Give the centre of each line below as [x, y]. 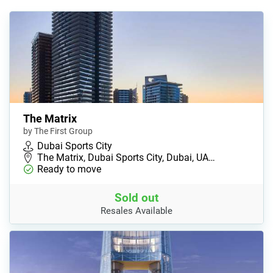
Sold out [136, 197]
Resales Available [136, 211]
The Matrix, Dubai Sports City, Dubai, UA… [126, 157]
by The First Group [58, 131]
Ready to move [69, 169]
